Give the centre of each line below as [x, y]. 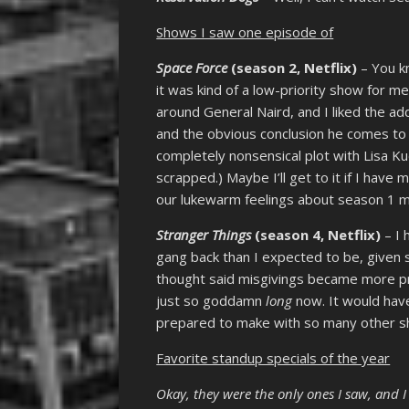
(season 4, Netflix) [316, 235]
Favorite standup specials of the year [273, 358]
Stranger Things [204, 235]
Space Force [192, 68]
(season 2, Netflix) [293, 68]
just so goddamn [211, 301]
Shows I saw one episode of [245, 32]
